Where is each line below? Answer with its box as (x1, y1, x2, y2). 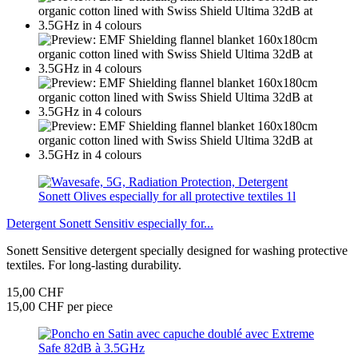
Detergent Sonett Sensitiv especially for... (6, 217, 213, 231)
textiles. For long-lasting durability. (6, 258, 181, 272)
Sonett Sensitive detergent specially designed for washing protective (6, 244, 348, 258)
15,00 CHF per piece (6, 300, 113, 314)
